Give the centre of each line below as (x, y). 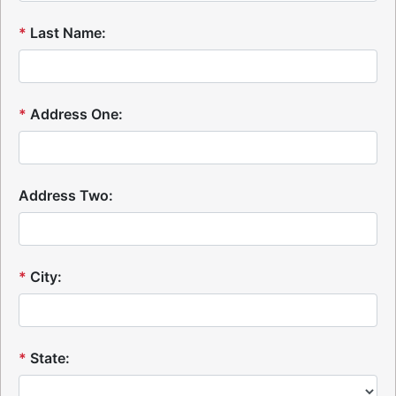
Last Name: (68, 33)
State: (50, 358)
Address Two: (66, 195)
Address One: (76, 114)
